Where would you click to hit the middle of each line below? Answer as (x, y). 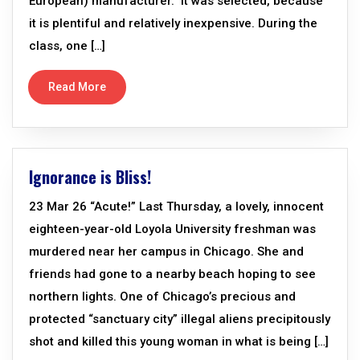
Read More (77, 87)
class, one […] (67, 46)
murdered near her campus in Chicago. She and (166, 252)
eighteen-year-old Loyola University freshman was (172, 229)
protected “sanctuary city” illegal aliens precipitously (180, 319)
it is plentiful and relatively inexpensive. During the (173, 23)
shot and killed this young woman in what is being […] (179, 342)
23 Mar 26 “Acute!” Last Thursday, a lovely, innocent (176, 207)
